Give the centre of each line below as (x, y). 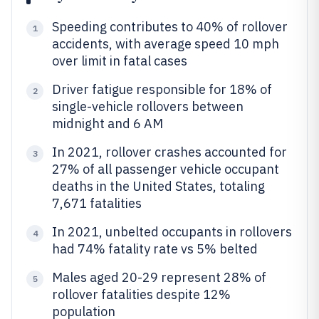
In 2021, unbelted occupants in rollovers (172, 232)
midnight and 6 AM (108, 124)
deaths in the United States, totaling (158, 186)
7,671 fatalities (97, 203)
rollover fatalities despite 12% (141, 294)
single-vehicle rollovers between (148, 106)
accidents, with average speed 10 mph (166, 44)
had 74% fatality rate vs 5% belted (155, 249)
